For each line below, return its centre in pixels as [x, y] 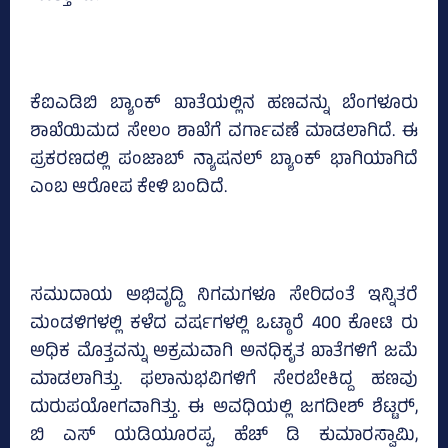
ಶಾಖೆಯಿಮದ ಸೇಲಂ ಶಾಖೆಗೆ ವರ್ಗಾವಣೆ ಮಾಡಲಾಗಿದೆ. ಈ [224, 132]
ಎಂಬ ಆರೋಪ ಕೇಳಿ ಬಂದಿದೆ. [128, 188]
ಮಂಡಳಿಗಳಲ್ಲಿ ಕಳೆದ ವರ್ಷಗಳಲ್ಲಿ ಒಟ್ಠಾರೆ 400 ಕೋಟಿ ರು [224, 324]
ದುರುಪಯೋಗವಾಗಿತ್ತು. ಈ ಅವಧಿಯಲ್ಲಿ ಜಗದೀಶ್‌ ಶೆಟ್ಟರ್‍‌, [224, 408]
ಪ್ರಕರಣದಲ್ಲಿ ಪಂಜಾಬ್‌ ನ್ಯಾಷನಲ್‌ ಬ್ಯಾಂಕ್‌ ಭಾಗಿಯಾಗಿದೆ [224, 160]
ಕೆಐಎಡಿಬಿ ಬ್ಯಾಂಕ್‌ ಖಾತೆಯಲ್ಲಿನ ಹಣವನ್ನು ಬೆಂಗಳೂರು [224, 104]
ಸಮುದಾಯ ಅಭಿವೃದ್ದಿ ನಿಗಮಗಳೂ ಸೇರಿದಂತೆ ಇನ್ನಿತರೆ [224, 296]
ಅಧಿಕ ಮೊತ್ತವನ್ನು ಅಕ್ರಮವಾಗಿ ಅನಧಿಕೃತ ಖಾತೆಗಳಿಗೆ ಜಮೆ [224, 352]
